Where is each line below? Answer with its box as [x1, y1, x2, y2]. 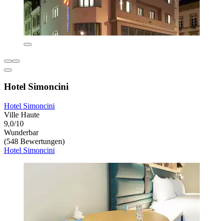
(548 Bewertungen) [4, 137, 65, 146]
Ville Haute [4, 110, 39, 119]
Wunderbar [4, 128, 38, 137]
